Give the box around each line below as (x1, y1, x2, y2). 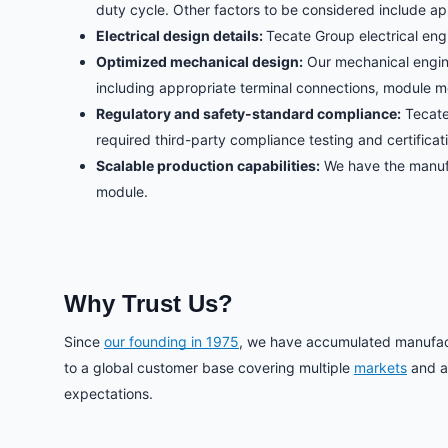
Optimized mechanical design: (96, 53, 303, 71)
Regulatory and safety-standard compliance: (96, 105, 401, 123)
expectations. (64, 385, 153, 403)
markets (354, 359, 407, 377)
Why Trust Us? (64, 290, 233, 318)
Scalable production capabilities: (96, 157, 320, 175)
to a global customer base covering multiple (64, 359, 354, 377)
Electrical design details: (96, 27, 266, 45)
